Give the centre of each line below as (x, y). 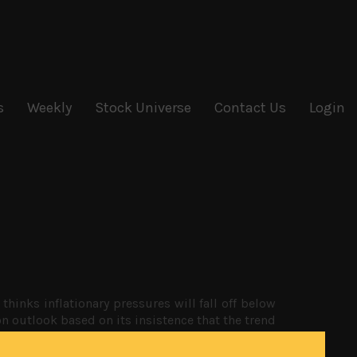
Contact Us (250, 108)
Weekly (49, 108)
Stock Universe (143, 108)
